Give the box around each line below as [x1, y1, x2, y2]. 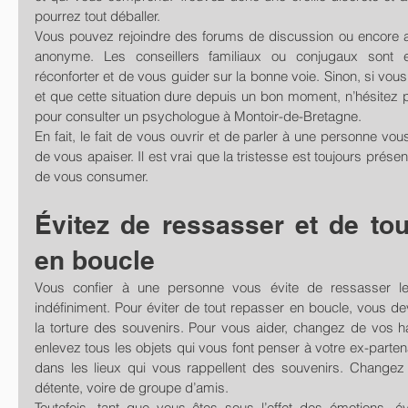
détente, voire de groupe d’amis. [35, 378, 229, 396]
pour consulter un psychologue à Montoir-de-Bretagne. [35, 107, 362, 125]
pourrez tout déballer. [35, 6, 160, 25]
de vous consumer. [35, 167, 148, 185]
